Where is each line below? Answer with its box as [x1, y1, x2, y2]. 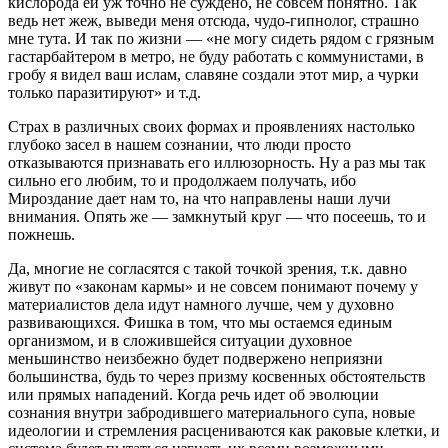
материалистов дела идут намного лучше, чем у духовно [8, 295, 394, 313]
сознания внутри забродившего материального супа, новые [8, 403, 415, 421]
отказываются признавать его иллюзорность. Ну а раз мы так [8, 153, 426, 171]
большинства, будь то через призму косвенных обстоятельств [8, 367, 426, 385]
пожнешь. [8, 225, 75, 243]
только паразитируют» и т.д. [8, 83, 201, 101]
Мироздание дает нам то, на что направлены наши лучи [8, 189, 391, 207]
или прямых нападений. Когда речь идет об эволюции [8, 385, 379, 403]
